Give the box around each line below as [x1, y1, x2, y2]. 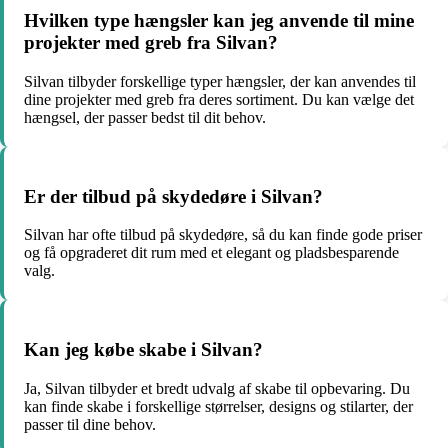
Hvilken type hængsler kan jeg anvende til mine [24, 10, 414, 32]
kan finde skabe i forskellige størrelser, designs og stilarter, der [24, 397, 413, 415]
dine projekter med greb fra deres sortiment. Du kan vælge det [24, 91, 414, 108]
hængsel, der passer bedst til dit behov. [24, 109, 266, 126]
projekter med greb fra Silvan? [24, 32, 278, 54]
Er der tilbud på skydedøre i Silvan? [24, 185, 323, 207]
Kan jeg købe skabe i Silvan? [24, 339, 263, 361]
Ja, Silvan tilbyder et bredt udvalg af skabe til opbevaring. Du [24, 379, 410, 397]
